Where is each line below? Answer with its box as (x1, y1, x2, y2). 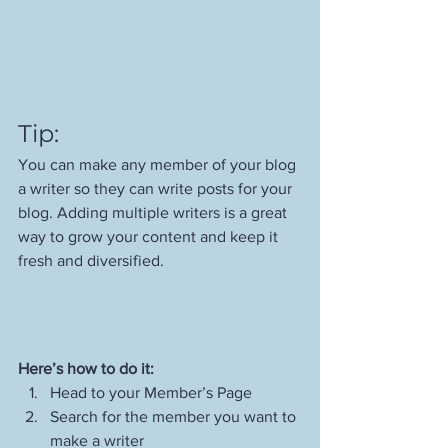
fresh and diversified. (18, 252, 168, 270)
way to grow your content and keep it (18, 228, 282, 246)
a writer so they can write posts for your (18, 180, 296, 198)
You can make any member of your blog (18, 156, 300, 174)
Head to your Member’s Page (50, 384, 252, 402)
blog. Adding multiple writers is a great (18, 204, 291, 222)
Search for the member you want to (50, 408, 300, 426)
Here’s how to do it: (18, 360, 154, 378)
